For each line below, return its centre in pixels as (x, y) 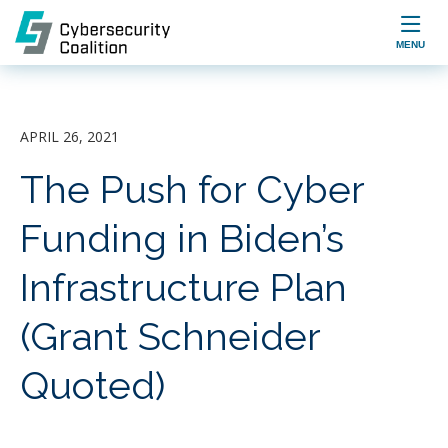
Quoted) (92, 385)
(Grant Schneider (170, 336)
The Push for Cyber (192, 189)
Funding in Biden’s (182, 238)
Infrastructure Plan (183, 287)
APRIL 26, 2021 (69, 136)
